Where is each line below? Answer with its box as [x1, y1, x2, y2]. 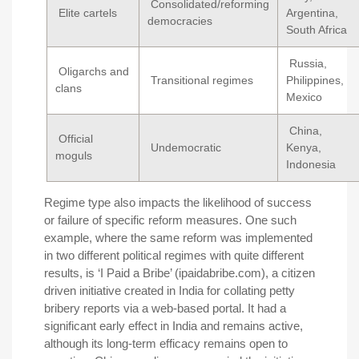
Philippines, [286, 73, 344, 87]
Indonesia [286, 157, 336, 171]
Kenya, [286, 140, 321, 154]
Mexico [286, 90, 322, 103]
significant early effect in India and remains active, [44, 318, 303, 333]
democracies [147, 14, 212, 27]
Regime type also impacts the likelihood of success [44, 195, 312, 209]
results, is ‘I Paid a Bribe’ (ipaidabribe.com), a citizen [44, 265, 315, 280]
